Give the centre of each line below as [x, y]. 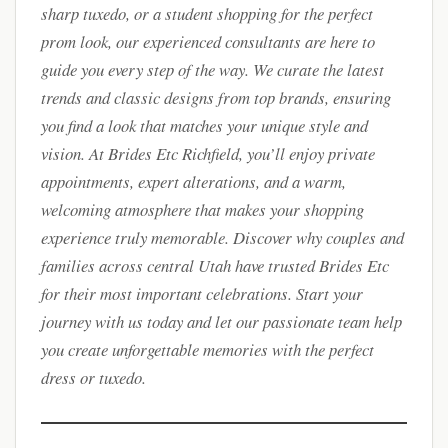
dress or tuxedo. [93, 377]
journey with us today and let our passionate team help [221, 321]
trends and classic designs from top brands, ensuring [216, 97]
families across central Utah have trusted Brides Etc [215, 265]
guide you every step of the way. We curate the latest [212, 69]
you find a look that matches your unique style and [204, 125]
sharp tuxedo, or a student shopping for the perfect [207, 13]
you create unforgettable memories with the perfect [207, 349]
